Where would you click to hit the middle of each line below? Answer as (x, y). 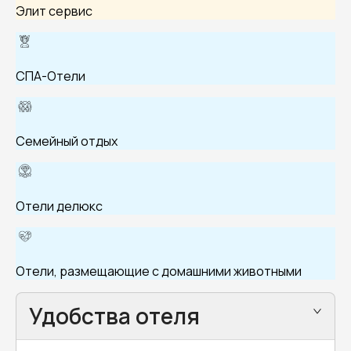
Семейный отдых (67, 141)
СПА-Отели (51, 76)
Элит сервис (54, 11)
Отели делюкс (59, 206)
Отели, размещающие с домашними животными (159, 271)
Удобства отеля (114, 316)
